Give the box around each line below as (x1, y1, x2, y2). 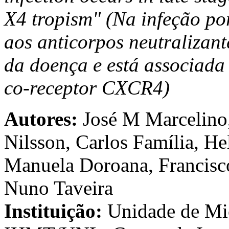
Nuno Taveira (4, 176, 113, 199)
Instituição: (4, 199, 102, 222)
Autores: (4, 107, 78, 130)
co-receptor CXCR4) (4, 76, 170, 99)
